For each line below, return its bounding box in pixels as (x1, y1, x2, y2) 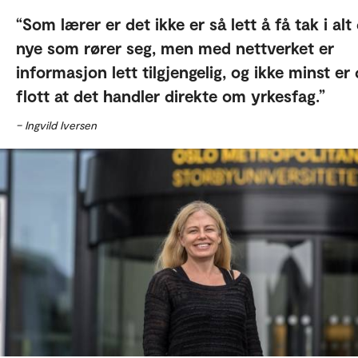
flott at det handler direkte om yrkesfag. (16, 86, 319, 105)
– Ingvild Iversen (16, 118, 97, 132)
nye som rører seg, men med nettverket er (16, 38, 334, 58)
